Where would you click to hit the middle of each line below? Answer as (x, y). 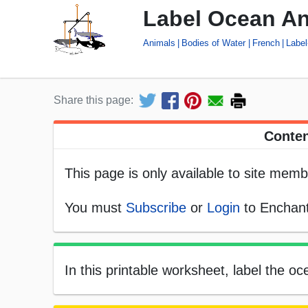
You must (95, 208)
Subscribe (156, 208)
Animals (159, 43)
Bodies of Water (214, 43)
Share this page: (93, 100)
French (266, 43)
